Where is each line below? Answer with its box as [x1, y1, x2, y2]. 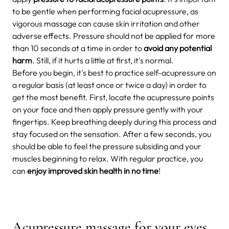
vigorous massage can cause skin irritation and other [12, 18, 200, 29]
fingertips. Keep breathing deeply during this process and [12, 116, 216, 127]
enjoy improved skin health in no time [26, 165, 158, 176]
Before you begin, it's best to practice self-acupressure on [12, 67, 216, 78]
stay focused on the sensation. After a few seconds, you [12, 128, 211, 139]
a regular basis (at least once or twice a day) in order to [12, 79, 207, 90]
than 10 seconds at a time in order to [12, 42, 144, 53]
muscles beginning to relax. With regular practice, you [12, 153, 203, 164]
